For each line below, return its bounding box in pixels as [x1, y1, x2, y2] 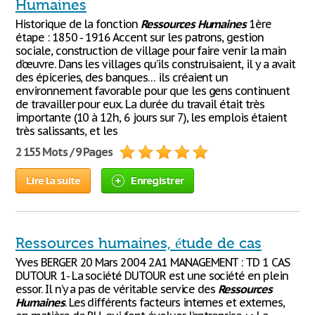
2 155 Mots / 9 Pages [15, 145, 113, 159]
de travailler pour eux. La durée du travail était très [15, 97, 264, 111]
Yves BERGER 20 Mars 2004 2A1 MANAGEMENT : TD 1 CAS [15, 255, 290, 269]
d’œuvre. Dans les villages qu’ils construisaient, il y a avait [15, 57, 295, 71]
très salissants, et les [15, 124, 118, 138]
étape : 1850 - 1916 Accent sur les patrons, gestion [15, 30, 264, 44]
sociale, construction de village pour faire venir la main [15, 44, 286, 58]
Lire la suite [26, 174, 81, 187]
